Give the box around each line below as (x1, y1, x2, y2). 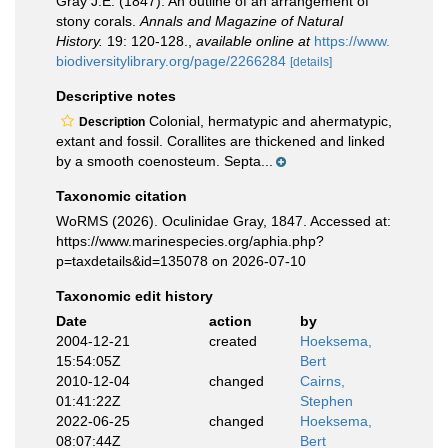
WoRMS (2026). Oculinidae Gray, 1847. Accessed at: (56, 213, 391, 229)
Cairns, (300, 373, 345, 389)
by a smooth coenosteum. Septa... (56, 153, 273, 169)
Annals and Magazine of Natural (140, 13, 343, 29)
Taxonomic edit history (56, 288, 213, 304)
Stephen (300, 393, 353, 409)
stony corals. (56, 13, 140, 29)
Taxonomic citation (56, 188, 187, 204)
